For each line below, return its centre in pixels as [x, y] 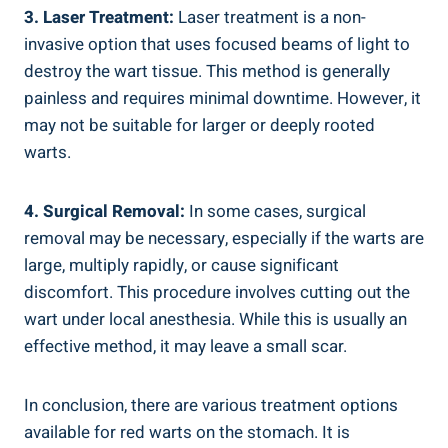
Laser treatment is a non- [270, 17]
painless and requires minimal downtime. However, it [222, 98]
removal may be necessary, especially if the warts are [224, 238]
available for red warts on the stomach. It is [187, 432]
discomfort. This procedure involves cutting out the [217, 292]
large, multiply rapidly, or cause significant [181, 265]
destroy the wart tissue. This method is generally [207, 71]
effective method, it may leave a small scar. [185, 346]
